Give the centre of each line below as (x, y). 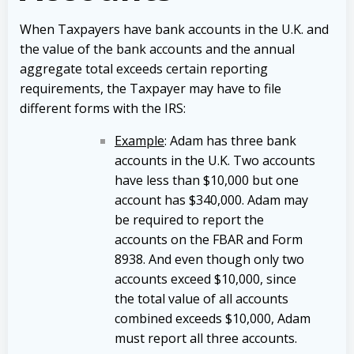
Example (139, 140)
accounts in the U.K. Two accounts (215, 160)
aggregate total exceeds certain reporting (144, 68)
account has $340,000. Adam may (211, 200)
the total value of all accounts (201, 298)
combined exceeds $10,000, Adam (213, 318)
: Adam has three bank (230, 140)
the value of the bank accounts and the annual (157, 49)
